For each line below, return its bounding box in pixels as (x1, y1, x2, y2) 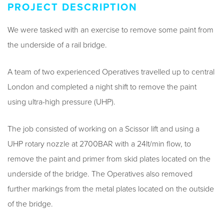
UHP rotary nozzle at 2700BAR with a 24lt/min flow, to (7, 138, 191, 149)
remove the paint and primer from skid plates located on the (7, 153, 210, 164)
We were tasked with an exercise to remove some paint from (7, 24, 213, 35)
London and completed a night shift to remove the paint (7, 81, 196, 92)
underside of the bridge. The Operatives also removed (7, 168, 192, 179)
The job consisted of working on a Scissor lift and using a (7, 123, 199, 134)
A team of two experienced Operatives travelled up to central (7, 66, 214, 77)
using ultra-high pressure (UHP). (7, 96, 115, 107)
